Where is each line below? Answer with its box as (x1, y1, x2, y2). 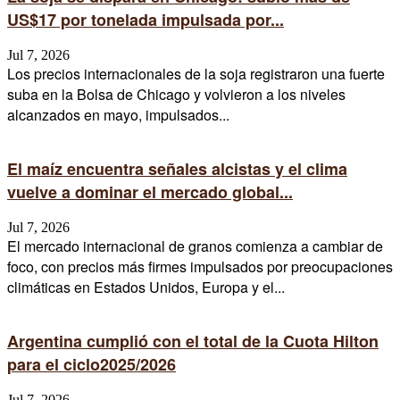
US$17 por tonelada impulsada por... (7, 8, 284, 32)
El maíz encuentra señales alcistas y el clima (7, 157, 347, 181)
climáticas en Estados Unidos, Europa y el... (7, 277, 285, 298)
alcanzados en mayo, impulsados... (7, 104, 229, 126)
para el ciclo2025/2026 (7, 353, 176, 377)
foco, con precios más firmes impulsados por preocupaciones (7, 256, 393, 278)
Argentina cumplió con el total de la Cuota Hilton (7, 329, 379, 354)
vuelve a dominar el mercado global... (7, 180, 293, 204)
